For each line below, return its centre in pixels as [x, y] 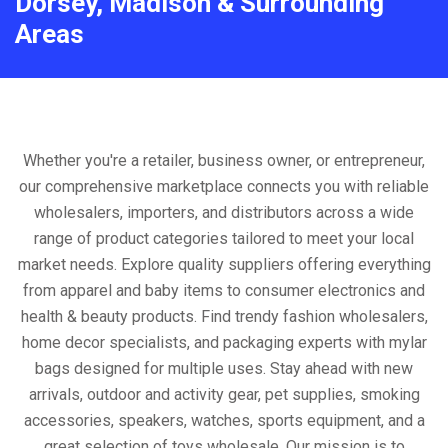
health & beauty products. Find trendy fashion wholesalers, [224, 317]
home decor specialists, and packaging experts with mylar [224, 343]
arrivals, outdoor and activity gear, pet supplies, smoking [224, 395]
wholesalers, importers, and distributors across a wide [224, 213]
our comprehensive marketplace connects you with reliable [224, 187]
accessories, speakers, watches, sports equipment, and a [224, 421]
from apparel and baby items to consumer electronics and [224, 291]
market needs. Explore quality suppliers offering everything [224, 265]
